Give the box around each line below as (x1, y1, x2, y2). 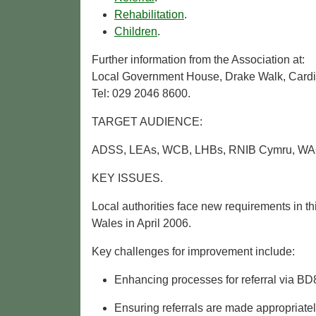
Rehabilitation (114, 8, 184, 21)
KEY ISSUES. (92, 172, 163, 185)
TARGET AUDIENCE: (92, 116, 202, 128)
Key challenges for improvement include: (92, 245, 295, 258)
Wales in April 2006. (92, 217, 191, 230)
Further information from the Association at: (92, 54, 305, 66)
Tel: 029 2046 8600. (92, 87, 190, 100)
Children (114, 25, 157, 38)
